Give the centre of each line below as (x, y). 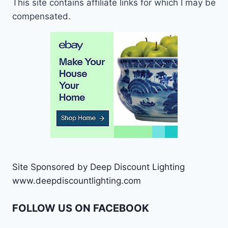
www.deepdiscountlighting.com (77, 180)
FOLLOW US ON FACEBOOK (81, 208)
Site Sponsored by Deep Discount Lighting (98, 167)
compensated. (41, 16)
